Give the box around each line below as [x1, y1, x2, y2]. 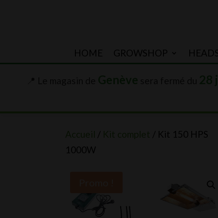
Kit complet [103, 128, 151, 140]
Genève [98, 73, 138, 87]
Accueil [65, 128, 96, 140]
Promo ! [79, 176, 114, 188]
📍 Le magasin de [26, 75, 98, 86]
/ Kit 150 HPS [150, 128, 209, 140]
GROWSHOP [113, 47, 168, 58]
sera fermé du [138, 75, 199, 86]
